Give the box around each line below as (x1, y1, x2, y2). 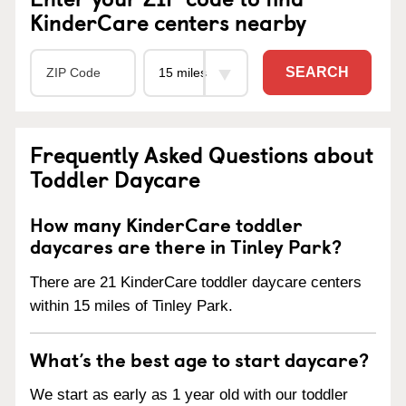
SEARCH (285, 64, 349, 81)
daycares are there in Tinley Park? (30, 230, 342, 260)
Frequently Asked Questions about (30, 137, 373, 170)
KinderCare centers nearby (30, 5, 306, 38)
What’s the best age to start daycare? (30, 343, 369, 373)
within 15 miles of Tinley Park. (30, 296, 233, 314)
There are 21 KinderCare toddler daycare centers (30, 273, 362, 291)
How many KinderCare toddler (30, 208, 303, 238)
